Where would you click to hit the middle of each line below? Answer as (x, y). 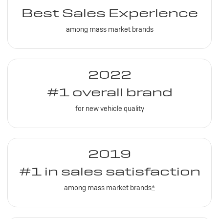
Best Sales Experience (109, 13)
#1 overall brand (109, 92)
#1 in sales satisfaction (109, 171)
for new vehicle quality (109, 108)
